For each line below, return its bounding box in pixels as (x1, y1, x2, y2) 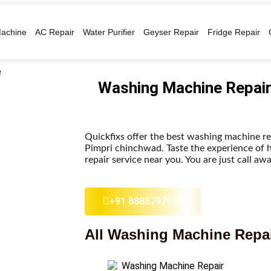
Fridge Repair (207, 27, 260, 37)
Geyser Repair (143, 27, 199, 37)
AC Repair (34, 27, 74, 37)
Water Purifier (82, 27, 135, 37)
